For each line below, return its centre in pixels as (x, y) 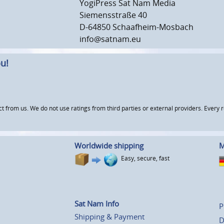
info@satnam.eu (110, 39)
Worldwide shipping (109, 145)
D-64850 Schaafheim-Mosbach (136, 27)
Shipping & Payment (109, 216)
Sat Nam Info (97, 203)
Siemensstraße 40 (113, 15)
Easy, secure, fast (145, 158)
